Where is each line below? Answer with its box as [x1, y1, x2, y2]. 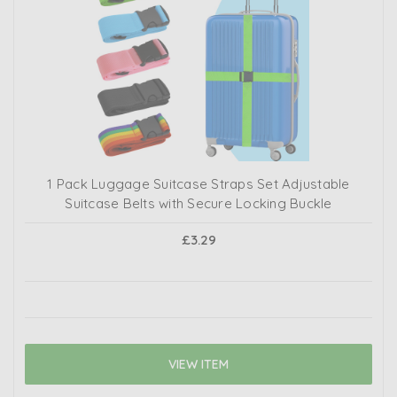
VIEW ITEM [168, 356, 229, 373]
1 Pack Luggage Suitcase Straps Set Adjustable [47, 175, 350, 193]
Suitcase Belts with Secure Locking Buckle [65, 195, 332, 213]
